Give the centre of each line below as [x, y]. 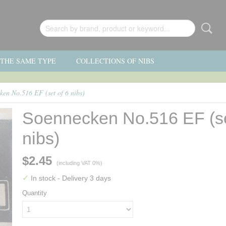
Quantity [35, 193]
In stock [43, 178]
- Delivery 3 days [84, 178]
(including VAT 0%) [79, 163]
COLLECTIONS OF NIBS [115, 61]
